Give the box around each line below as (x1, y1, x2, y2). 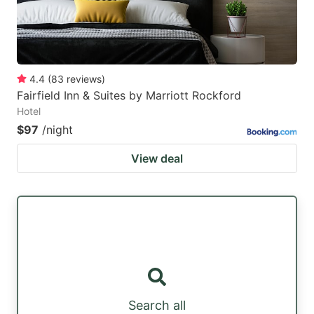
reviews (67, 72, 102, 85)
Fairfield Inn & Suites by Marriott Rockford (17, 88, 241, 102)
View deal (131, 151, 183, 165)
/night (42, 122, 73, 137)
